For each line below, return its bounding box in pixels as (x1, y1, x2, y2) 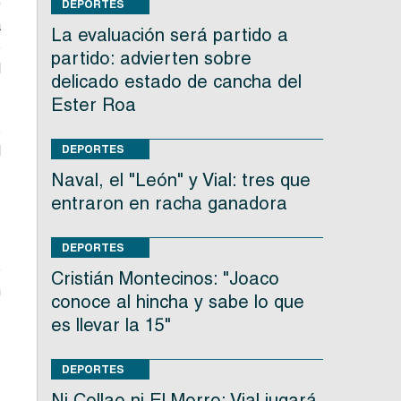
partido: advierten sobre (50, 47, 252, 70)
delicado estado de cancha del (50, 71, 302, 93)
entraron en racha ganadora (50, 192, 287, 215)
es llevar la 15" (50, 314, 171, 337)
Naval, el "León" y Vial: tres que (50, 169, 311, 192)
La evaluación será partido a (50, 24, 288, 47)
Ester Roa (50, 94, 136, 116)
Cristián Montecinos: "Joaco (50, 268, 279, 290)
